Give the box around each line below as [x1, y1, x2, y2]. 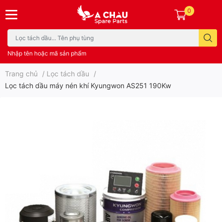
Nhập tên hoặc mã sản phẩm [7, 49, 86, 57]
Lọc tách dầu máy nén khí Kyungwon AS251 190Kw [5, 81, 171, 90]
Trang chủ [5, 69, 38, 78]
